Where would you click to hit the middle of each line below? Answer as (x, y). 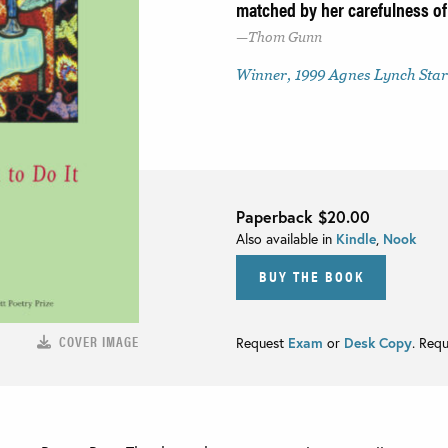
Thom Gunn (285, 36)
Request (262, 342)
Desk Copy (378, 342)
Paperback (277, 216)
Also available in (286, 238)
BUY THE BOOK (311, 275)
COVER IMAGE (99, 340)
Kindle (356, 238)
